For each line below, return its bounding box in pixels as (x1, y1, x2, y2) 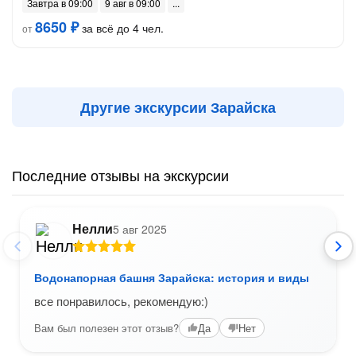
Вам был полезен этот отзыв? (34, 319, 179, 335)
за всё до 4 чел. (79, 20, 164, 36)
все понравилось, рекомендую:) (34, 292, 208, 309)
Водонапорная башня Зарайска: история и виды (34, 269, 309, 285)
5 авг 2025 (113, 221, 167, 237)
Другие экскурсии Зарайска (80, 97, 276, 118)
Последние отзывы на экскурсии (12, 164, 229, 185)
